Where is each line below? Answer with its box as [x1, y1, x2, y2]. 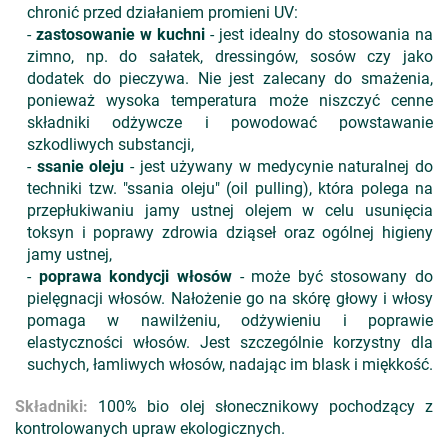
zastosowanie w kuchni [36, 25, 210, 44]
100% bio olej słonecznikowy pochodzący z [88, 397, 433, 416]
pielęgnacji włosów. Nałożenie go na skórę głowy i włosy [27, 289, 433, 308]
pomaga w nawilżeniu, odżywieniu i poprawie [27, 311, 433, 330]
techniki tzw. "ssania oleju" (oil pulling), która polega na [27, 179, 433, 198]
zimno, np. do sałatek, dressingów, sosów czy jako [27, 47, 433, 66]
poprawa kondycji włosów [38, 267, 232, 286]
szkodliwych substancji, [27, 135, 194, 154]
